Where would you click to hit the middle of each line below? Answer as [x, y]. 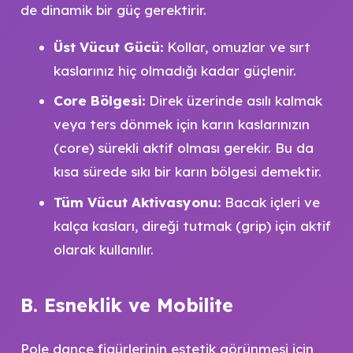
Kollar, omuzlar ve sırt [237, 46]
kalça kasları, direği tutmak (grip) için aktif [192, 225]
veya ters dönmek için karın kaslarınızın [182, 124]
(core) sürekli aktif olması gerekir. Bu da [184, 148]
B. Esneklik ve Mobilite [126, 305]
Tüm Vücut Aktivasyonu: [137, 202]
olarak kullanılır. [104, 249]
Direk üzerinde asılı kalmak [234, 100]
